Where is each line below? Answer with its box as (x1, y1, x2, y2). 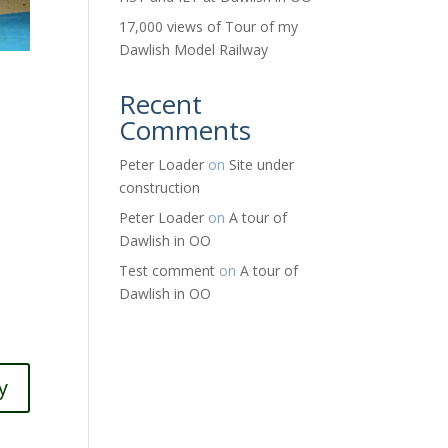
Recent (119, 86, 203, 122)
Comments (119, 112, 252, 148)
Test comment (119, 261, 216, 280)
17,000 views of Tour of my (119, 17, 299, 36)
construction (119, 178, 201, 197)
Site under (229, 155, 295, 174)
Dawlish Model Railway (119, 40, 269, 59)
